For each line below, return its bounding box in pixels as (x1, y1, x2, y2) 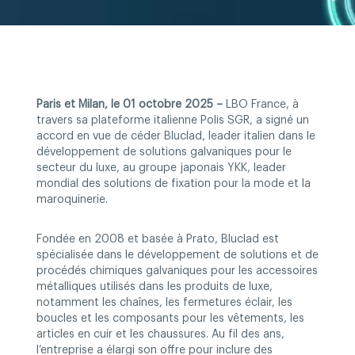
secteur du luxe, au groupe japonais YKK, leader (36, 162, 286, 174)
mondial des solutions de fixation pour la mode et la (36, 178, 311, 189)
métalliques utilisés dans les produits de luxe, (36, 281, 273, 292)
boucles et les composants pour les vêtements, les (36, 313, 304, 324)
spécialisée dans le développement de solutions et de (36, 250, 319, 261)
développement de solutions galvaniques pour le (36, 147, 292, 158)
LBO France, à (223, 99, 299, 110)
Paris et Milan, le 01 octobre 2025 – (36, 99, 223, 110)
